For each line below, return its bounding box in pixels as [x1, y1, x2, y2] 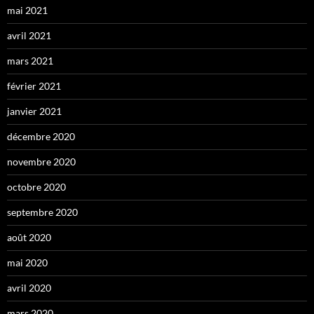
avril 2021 [7, 29, 51, 41]
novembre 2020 [7, 155, 76, 168]
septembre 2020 [7, 205, 78, 218]
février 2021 [7, 79, 61, 92]
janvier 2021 [7, 104, 62, 117]
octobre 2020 [7, 180, 66, 193]
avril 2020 [7, 281, 51, 294]
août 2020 [7, 231, 51, 243]
